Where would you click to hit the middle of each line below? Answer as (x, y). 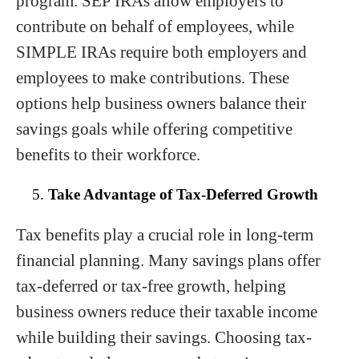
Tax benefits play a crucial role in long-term (165, 235)
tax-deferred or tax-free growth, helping (151, 286)
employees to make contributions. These (153, 78)
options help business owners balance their (161, 103)
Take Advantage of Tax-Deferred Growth (183, 195)
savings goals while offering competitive (154, 129)
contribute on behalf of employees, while (155, 26)
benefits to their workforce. (108, 155)
